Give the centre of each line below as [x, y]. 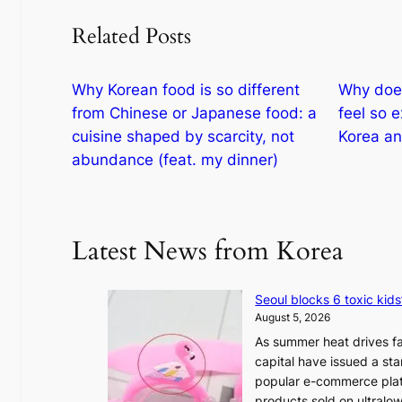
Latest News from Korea [208, 252]
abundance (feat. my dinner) [175, 160]
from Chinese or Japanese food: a [194, 114]
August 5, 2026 [293, 317]
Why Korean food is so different [186, 90]
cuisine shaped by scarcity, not [183, 137]
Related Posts [131, 37]
